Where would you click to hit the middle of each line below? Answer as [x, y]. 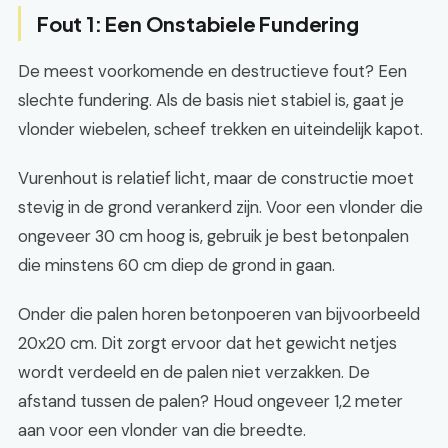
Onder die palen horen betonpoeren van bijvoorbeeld [219, 314]
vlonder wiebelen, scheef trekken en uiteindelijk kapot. [220, 129]
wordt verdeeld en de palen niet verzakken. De [194, 372]
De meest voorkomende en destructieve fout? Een [212, 71]
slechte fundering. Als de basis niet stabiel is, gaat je [211, 100]
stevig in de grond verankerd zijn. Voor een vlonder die [220, 207]
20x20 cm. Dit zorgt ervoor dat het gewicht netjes [207, 343]
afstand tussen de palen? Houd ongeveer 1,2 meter [210, 401]
